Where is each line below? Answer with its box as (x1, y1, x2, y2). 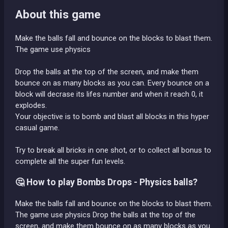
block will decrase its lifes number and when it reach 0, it (15, 89, 203, 99)
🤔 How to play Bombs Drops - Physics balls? (15, 177, 197, 188)
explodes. (15, 100, 47, 110)
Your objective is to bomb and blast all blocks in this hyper (15, 111, 209, 121)
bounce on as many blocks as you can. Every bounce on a (15, 78, 209, 88)
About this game (15, 8, 101, 21)
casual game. (15, 123, 60, 132)
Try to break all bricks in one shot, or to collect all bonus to (15, 145, 211, 155)
